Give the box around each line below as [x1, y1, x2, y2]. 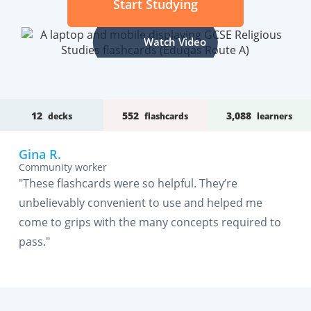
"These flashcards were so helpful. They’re [18, 176, 237, 191]
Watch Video [143, 35, 206, 49]
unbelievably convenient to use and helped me [18, 195, 262, 210]
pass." [18, 234, 50, 249]
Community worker [18, 160, 107, 174]
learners [256, 110, 292, 122]
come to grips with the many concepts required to [18, 215, 281, 230]
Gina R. [18, 146, 61, 162]
